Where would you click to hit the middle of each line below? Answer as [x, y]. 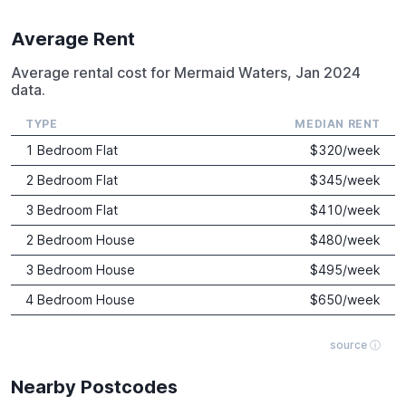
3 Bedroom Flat [72, 210]
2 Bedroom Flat [72, 180]
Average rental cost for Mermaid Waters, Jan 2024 [186, 73]
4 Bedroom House [80, 300]
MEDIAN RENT [338, 124]
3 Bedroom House [80, 270]
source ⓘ [355, 345]
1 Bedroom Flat [72, 150]
